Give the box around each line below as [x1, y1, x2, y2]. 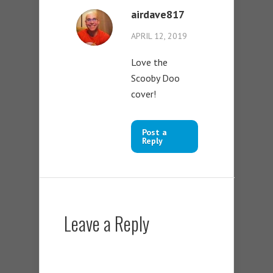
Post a [142, 127, 167, 138]
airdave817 [131, 7, 185, 22]
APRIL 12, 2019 [131, 30, 187, 42]
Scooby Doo [131, 72, 180, 85]
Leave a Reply [64, 210, 149, 238]
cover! [131, 88, 156, 101]
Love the [131, 56, 168, 69]
